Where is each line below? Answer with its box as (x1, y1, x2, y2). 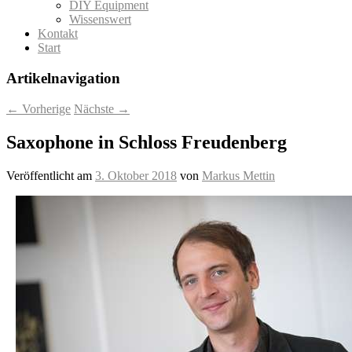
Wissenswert (69, 13, 131, 27)
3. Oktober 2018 (95, 168, 177, 182)
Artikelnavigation (6, 70, 120, 87)
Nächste (74, 101, 117, 115)
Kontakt (38, 27, 78, 41)
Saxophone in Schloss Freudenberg (6, 131, 287, 152)
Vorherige (19, 101, 71, 115)
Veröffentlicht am (6, 168, 95, 182)
